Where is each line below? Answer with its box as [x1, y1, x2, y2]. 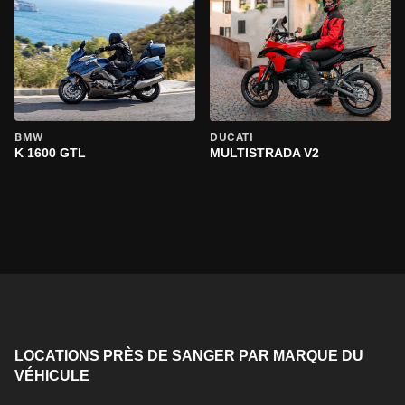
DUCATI [210, 133, 254, 144]
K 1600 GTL [14, 146, 86, 160]
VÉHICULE [14, 368, 89, 383]
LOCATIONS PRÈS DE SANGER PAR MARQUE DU [14, 348, 363, 363]
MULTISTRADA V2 [210, 146, 319, 160]
